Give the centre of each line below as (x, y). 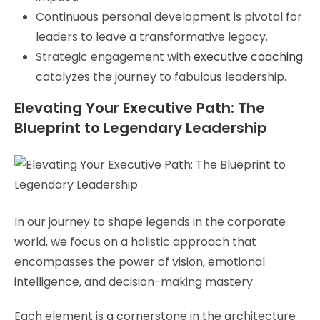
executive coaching (247, 56)
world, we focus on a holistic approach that (135, 241)
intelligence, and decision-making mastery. (135, 281)
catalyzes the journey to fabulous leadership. (161, 76)
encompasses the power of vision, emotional (140, 261)
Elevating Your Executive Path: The (140, 107)
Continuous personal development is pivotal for (169, 16)
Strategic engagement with (113, 56)
